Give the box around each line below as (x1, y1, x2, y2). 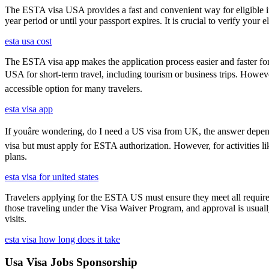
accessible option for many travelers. (5, 83, 142, 94)
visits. (5, 213, 26, 224)
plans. (5, 151, 27, 162)
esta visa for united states (5, 171, 98, 182)
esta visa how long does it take (5, 234, 120, 244)
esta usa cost (5, 35, 52, 46)
